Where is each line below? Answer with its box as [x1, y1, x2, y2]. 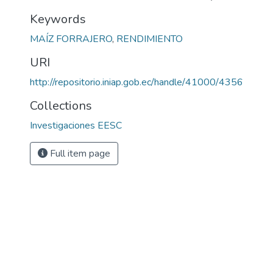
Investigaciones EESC [30, 119, 122, 132]
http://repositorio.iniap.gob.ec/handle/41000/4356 [30, 76, 243, 89]
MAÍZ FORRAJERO [30, 32, 112, 46]
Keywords [30, 11, 86, 27]
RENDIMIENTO [116, 32, 183, 46]
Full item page [48, 147, 110, 160]
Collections [30, 97, 92, 114]
